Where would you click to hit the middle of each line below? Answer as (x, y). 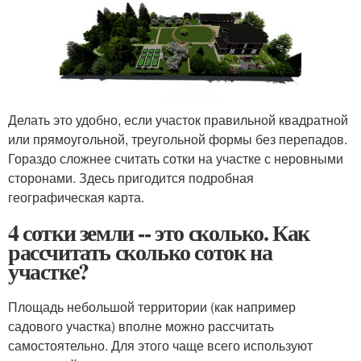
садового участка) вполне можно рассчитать (141, 326)
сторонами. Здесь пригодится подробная (131, 178)
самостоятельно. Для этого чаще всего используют (160, 346)
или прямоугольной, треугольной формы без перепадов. (178, 139)
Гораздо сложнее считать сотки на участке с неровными (176, 159)
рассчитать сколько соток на (140, 252)
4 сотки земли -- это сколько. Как (159, 233)
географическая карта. (76, 197)
